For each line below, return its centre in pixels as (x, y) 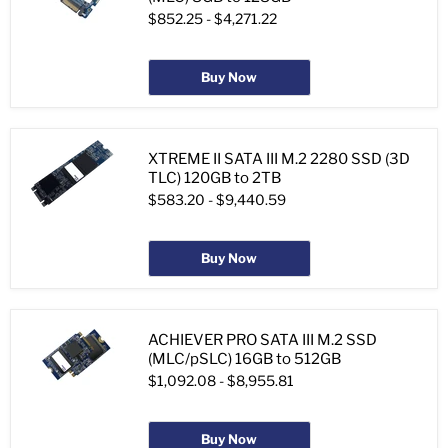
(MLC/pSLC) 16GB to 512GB (244, 359)
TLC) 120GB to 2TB (214, 178)
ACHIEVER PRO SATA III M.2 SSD (262, 340)
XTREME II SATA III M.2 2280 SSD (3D (279, 159)
